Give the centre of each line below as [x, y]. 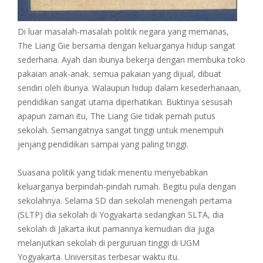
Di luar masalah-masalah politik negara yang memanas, [123, 32]
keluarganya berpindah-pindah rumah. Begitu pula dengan [127, 187]
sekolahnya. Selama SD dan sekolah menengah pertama [125, 201]
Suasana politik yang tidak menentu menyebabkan [113, 173]
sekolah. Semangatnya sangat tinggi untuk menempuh [121, 130]
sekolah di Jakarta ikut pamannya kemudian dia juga [116, 229]
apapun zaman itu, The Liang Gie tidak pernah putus [117, 116]
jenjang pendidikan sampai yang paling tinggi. [103, 144]
